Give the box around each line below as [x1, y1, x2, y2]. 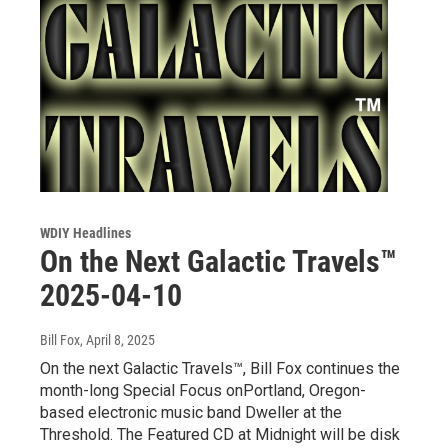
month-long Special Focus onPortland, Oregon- [40, 380, 366, 400]
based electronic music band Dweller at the [40, 402, 342, 422]
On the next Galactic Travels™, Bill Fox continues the [40, 358, 400, 378]
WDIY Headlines [40, 224, 131, 241]
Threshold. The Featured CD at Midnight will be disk [40, 424, 400, 444]
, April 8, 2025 [80, 331, 155, 348]
